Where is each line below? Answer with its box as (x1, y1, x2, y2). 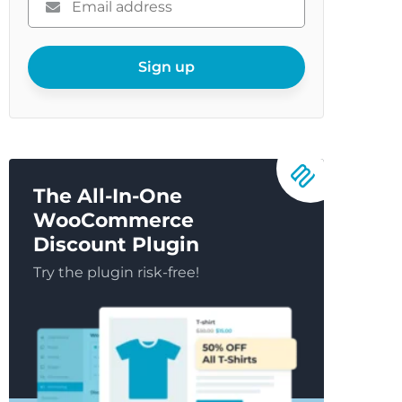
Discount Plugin (33, 232, 200, 257)
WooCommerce (33, 208, 195, 232)
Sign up (138, 58, 196, 75)
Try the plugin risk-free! (33, 264, 200, 281)
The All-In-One (33, 184, 183, 208)
